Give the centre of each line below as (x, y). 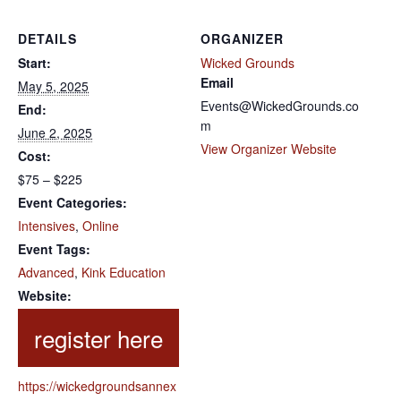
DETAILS (47, 39)
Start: (34, 63)
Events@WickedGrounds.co (280, 106)
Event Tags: (54, 249)
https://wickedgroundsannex (97, 386)
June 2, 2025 (55, 133)
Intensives (47, 226)
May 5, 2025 (53, 86)
